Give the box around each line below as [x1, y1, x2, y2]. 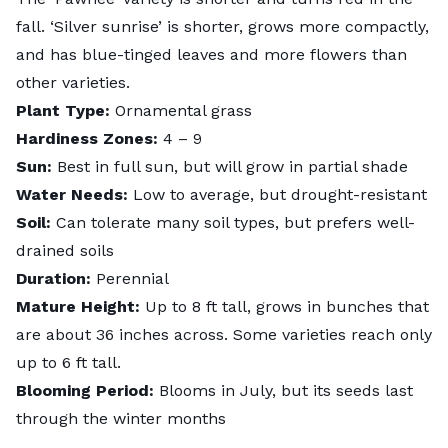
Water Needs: [16, 184, 133, 204]
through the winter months [16, 408, 226, 428]
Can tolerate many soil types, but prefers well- [56, 212, 415, 232]
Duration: [16, 268, 96, 288]
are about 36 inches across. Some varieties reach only [16, 324, 432, 344]
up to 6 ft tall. [16, 352, 121, 372]
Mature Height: [16, 296, 145, 316]
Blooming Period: [16, 380, 159, 400]
